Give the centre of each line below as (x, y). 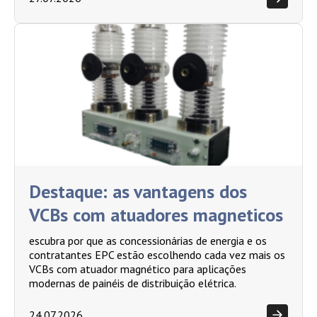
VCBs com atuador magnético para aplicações (138, 269)
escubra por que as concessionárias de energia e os (148, 240)
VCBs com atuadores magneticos (156, 214)
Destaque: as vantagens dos (138, 191)
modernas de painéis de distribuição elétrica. (133, 283)
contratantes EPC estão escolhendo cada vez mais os (157, 254)
